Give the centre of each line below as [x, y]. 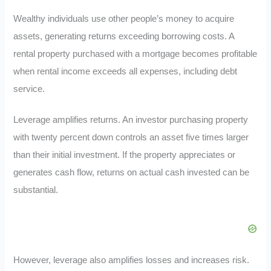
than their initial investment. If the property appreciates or [125, 155]
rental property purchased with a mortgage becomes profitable [135, 54]
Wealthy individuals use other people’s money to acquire [124, 19]
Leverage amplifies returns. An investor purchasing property [131, 119]
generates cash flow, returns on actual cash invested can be [132, 172]
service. [29, 89]
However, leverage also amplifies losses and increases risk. [132, 260]
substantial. [36, 190]
